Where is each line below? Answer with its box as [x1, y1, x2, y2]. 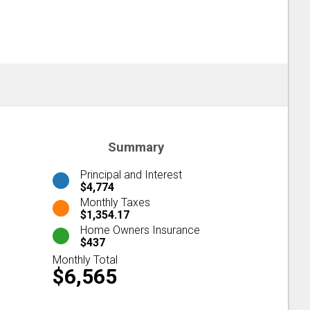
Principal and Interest [80, 167, 182, 181]
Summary [107, 140, 164, 155]
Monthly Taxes [80, 195, 150, 209]
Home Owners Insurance [80, 223, 200, 237]
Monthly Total [53, 253, 118, 266]
